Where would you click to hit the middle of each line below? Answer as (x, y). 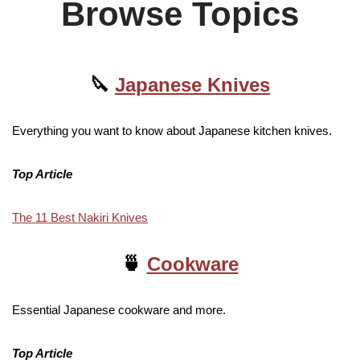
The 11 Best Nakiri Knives (80, 218)
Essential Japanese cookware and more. (119, 310)
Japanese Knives (192, 85)
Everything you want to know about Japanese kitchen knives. (172, 131)
